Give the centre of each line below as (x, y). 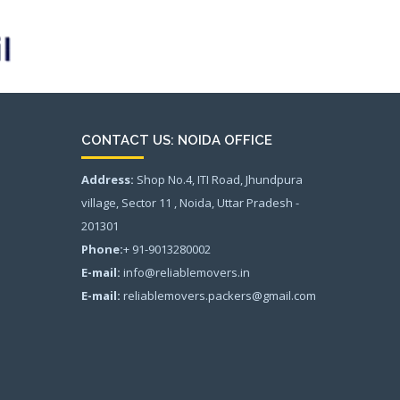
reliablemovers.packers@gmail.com (218, 296)
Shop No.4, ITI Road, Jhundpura (218, 180)
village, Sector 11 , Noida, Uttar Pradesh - (190, 203)
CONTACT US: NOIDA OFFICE (177, 141)
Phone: (102, 250)
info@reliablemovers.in (185, 273)
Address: (108, 180)
